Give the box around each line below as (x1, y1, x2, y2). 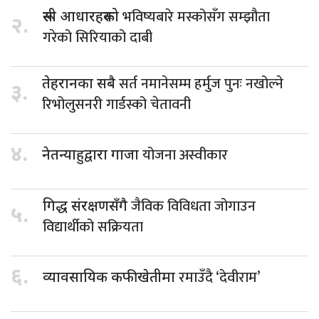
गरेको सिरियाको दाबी (43, 25, 152, 50)
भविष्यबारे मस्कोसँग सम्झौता (122, 4, 270, 29)
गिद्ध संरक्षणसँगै (43, 197, 131, 216)
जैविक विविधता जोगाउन (131, 194, 256, 219)
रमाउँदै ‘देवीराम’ (179, 266, 260, 291)
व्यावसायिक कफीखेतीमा (43, 269, 179, 288)
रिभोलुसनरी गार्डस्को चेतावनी (42, 92, 191, 117)
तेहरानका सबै (42, 75, 119, 94)
